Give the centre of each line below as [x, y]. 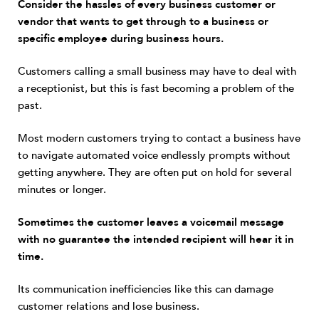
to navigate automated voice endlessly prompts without [154, 155]
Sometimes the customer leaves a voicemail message [151, 222]
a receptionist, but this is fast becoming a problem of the [156, 88]
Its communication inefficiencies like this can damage [146, 289]
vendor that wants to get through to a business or [143, 21]
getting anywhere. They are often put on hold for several [155, 172]
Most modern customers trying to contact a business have [159, 138]
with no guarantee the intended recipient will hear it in [156, 239]
